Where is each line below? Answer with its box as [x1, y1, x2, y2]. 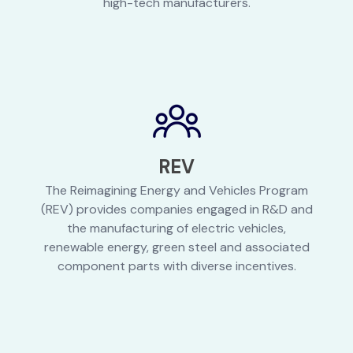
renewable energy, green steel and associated [43, 239, 310, 256]
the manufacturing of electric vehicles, [67, 220, 286, 237]
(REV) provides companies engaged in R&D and [40, 201, 313, 218]
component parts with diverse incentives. [57, 258, 296, 275]
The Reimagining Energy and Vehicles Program [45, 182, 308, 199]
